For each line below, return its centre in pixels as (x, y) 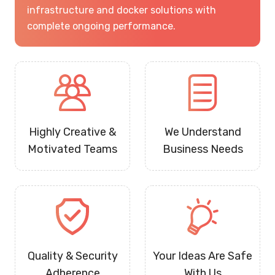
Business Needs (203, 149)
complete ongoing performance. (101, 26)
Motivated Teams (72, 149)
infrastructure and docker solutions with (122, 10)
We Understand (203, 132)
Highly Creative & (72, 132)
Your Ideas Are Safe (203, 256)
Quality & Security (72, 256)
